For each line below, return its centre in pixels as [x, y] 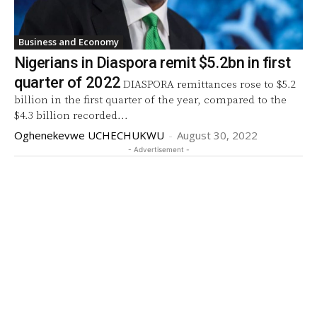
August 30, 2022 [217, 135]
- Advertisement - [158, 149]
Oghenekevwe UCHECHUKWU [89, 135]
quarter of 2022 [68, 82]
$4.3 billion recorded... [71, 115]
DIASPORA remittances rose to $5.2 [209, 84]
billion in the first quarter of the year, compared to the [150, 100]
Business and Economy [69, 41]
